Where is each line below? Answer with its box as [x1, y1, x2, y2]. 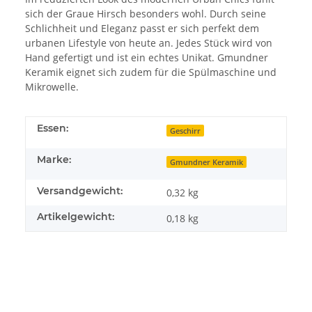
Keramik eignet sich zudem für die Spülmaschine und [25, 65, 276, 79]
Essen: [37, 121, 68, 134]
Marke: [37, 153, 71, 166]
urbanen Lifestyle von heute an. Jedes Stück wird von [25, 36, 272, 49]
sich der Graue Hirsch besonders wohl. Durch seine [25, 6, 266, 20]
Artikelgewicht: [37, 210, 114, 223]
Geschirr [170, 125, 201, 136]
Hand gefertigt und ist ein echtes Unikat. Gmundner [25, 50, 268, 64]
